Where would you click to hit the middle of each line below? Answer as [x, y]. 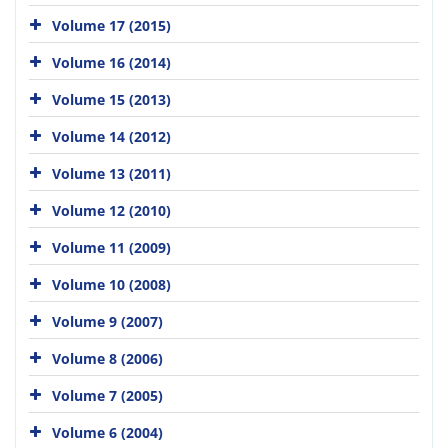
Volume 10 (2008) [111, 284]
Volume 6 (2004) [107, 432]
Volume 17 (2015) [111, 25]
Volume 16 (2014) [111, 62]
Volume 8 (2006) [107, 358]
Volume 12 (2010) [111, 210]
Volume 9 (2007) [107, 321]
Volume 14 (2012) [111, 136]
